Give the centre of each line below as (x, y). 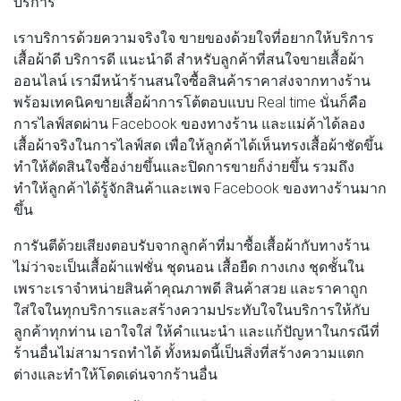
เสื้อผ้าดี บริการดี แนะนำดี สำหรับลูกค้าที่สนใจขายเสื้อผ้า (189, 59)
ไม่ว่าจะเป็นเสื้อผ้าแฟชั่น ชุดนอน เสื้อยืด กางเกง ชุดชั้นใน (189, 266)
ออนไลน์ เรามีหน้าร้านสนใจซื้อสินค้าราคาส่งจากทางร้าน (192, 80)
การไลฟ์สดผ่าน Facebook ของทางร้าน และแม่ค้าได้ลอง (189, 123)
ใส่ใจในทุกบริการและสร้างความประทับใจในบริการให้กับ (192, 309)
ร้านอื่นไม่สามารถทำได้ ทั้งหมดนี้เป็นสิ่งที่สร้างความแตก (189, 352)
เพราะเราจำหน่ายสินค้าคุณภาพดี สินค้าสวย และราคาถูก (191, 288)
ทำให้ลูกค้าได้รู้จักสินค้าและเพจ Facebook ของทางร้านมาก (200, 188)
